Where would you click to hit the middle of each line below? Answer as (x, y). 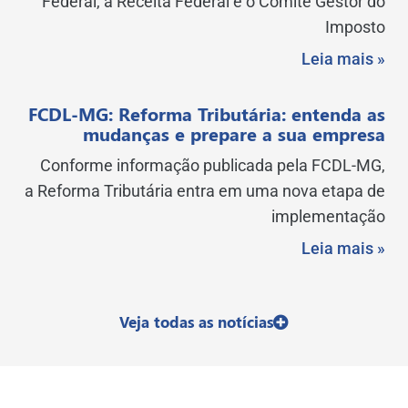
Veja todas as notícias (196, 322)
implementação (328, 217)
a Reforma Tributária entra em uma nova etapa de (205, 191)
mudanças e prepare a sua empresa (234, 134)
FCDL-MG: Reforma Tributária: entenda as (207, 114)
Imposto (355, 27)
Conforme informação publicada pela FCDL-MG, (209, 166)
